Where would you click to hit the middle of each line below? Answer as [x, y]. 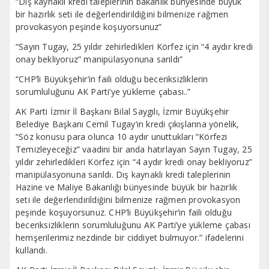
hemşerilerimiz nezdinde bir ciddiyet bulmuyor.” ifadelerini [130, 238]
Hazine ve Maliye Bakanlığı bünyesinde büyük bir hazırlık [127, 187]
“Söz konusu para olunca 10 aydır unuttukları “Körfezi [122, 137]
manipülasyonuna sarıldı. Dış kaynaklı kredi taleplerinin [123, 175]
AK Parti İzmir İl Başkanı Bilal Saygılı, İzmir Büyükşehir [122, 112]
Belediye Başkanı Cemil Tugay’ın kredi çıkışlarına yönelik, [128, 124]
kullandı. [32, 250]
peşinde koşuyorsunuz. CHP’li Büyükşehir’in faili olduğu [124, 213]
